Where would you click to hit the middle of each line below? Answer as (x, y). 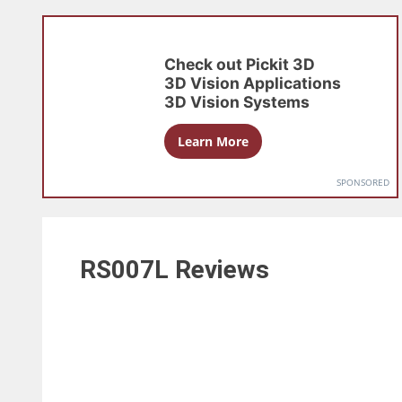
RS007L (127, 270)
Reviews (222, 270)
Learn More (214, 142)
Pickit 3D (281, 65)
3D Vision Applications (253, 83)
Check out (205, 65)
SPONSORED (363, 183)
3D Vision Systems (237, 102)
